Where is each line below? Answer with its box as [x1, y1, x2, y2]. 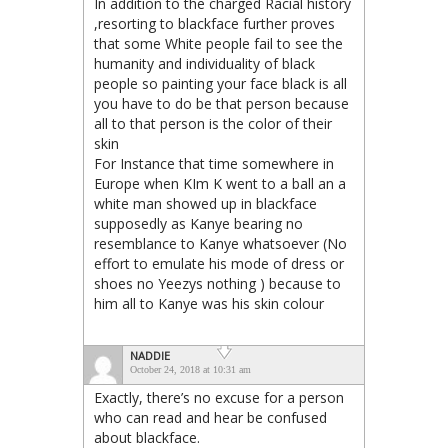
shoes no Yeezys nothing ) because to [94, 273, 341, 293]
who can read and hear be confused [94, 407, 327, 427]
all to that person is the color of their [94, 113, 332, 133]
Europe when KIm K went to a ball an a [94, 173, 346, 193]
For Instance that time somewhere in [94, 153, 334, 173]
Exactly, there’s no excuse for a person [94, 387, 344, 407]
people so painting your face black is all [94, 73, 347, 93]
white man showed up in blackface [94, 193, 317, 213]
